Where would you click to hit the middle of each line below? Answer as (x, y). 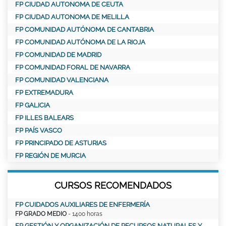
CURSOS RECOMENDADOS (113, 186)
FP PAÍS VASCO (39, 131)
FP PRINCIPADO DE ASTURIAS (61, 143)
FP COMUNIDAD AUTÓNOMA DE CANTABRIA (84, 30)
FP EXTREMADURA (44, 93)
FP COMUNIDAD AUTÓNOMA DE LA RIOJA (80, 42)
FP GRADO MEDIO (41, 214)
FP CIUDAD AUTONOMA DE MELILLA (72, 17)
